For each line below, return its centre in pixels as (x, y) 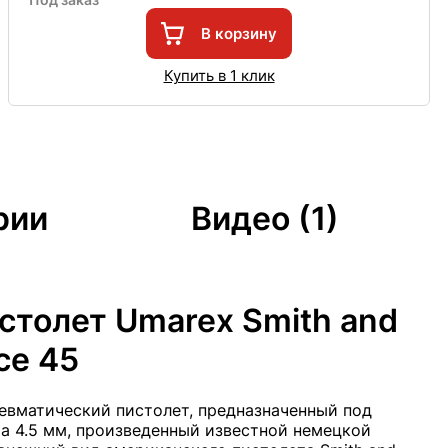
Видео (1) (265, 219)
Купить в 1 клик (219, 75)
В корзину (239, 33)
